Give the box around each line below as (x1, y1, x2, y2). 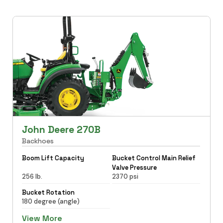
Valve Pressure (112, 163, 157, 172)
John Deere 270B (21, 123, 101, 136)
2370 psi (112, 172, 138, 181)
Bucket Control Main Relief (112, 153, 196, 162)
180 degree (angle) (21, 197, 80, 206)
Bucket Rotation (21, 188, 75, 197)
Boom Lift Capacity (21, 153, 84, 162)
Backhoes (21, 136, 54, 145)
